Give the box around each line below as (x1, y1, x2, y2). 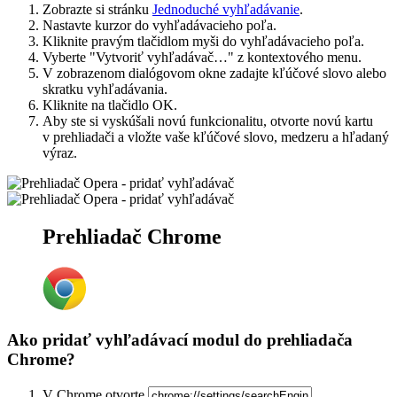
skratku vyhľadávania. (43, 81, 167, 97)
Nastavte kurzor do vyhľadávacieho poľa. (43, 17, 276, 33)
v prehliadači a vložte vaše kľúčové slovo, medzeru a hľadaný (43, 128, 389, 144)
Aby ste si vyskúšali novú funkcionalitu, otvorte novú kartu (43, 113, 373, 128)
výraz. (43, 144, 77, 160)
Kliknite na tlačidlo (43, 97, 152, 113)
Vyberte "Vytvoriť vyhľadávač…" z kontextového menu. (43, 49, 362, 65)
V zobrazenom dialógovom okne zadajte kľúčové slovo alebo (43, 65, 386, 81)
